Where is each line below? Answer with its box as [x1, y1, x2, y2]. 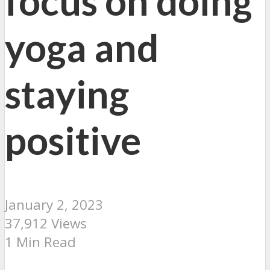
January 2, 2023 [5, 195, 103, 214]
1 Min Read [5, 232, 76, 251]
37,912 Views [5, 213, 87, 233]
